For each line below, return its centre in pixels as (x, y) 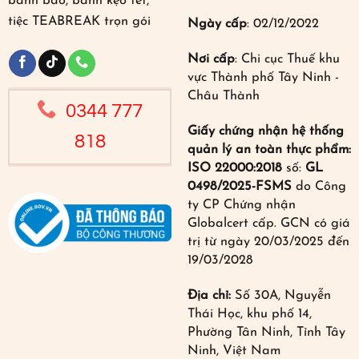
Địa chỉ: (211, 296)
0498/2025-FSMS (241, 187)
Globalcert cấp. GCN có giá (268, 224)
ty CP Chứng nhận (241, 206)
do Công (321, 187)
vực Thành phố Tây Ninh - (263, 78)
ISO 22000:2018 (236, 169)
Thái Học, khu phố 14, (249, 315)
